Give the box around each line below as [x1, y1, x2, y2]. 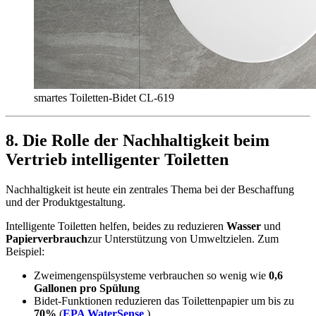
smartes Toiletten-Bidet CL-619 [34, 92, 174, 104]
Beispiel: [6, 245, 44, 257]
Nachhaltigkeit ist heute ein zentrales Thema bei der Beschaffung [6, 183, 294, 195]
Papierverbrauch [6, 232, 87, 245]
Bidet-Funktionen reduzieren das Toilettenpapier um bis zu [34, 294, 294, 307]
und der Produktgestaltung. [6, 195, 126, 208]
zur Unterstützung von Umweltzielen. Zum [87, 232, 279, 245]
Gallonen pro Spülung [34, 281, 140, 294]
